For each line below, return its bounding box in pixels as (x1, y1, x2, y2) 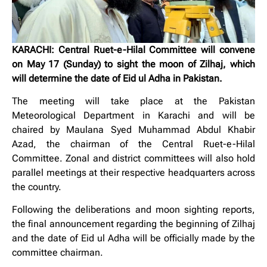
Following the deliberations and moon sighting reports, (12, 204, 255, 216)
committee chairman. (12, 247, 103, 259)
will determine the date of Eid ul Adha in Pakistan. (12, 72, 222, 84)
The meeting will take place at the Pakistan (12, 95, 255, 107)
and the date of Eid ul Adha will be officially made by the (12, 232, 255, 244)
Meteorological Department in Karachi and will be (12, 110, 255, 122)
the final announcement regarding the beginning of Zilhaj (12, 218, 255, 230)
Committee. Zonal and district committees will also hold (12, 153, 255, 164)
